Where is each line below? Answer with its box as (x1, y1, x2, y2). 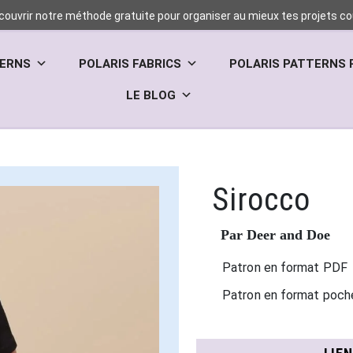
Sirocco (212, 181, 310, 218)
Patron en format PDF (222, 260, 347, 275)
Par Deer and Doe (221, 227, 330, 243)
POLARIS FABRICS (79, 57, 182, 71)
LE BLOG (125, 88, 176, 102)
